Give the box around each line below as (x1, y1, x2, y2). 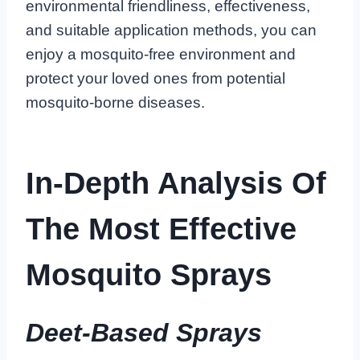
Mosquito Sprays (26, 257, 272, 292)
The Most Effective (26, 211, 297, 246)
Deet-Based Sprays (26, 317, 262, 347)
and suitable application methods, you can (26, 21, 317, 39)
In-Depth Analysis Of (26, 166, 326, 200)
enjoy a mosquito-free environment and (26, 45, 296, 63)
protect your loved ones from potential (26, 69, 285, 87)
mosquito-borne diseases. (26, 93, 205, 111)
